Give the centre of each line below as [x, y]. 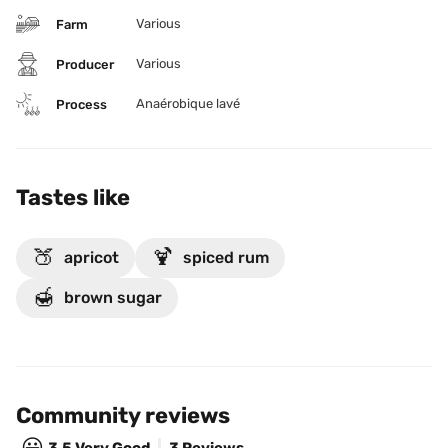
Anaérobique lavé [188, 103]
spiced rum [226, 257]
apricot [91, 257]
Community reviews [123, 415]
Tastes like [73, 197]
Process [81, 104]
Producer [85, 64]
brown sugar [113, 297]
